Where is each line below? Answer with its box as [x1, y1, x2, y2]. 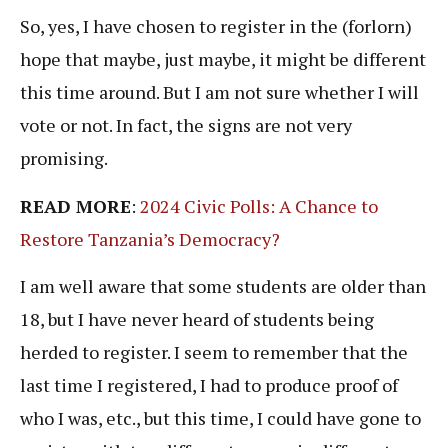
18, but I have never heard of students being [20, 307, 374, 332]
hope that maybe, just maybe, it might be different [20, 47, 426, 72]
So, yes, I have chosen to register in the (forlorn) [20, 14, 412, 39]
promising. [20, 146, 108, 171]
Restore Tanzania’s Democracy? [20, 226, 280, 251]
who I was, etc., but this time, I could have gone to [20, 406, 421, 431]
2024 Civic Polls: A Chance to [140, 193, 378, 218]
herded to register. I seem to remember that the [20, 340, 408, 365]
